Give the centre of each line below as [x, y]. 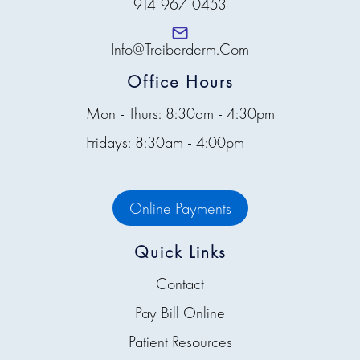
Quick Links [180, 252]
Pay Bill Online [180, 313]
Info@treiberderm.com [180, 49]
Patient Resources [180, 342]
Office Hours [180, 82]
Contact [180, 284]
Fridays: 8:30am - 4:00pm [165, 142]
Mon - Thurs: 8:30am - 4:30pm [180, 113]
